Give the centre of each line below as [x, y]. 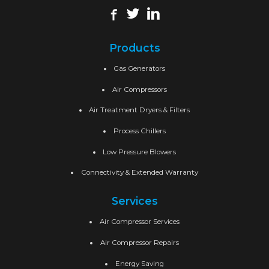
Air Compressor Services [139, 222]
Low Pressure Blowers [140, 152]
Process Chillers [139, 131]
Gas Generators [140, 68]
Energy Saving [139, 263]
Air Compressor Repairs [139, 243]
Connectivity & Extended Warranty [139, 173]
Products [134, 47]
